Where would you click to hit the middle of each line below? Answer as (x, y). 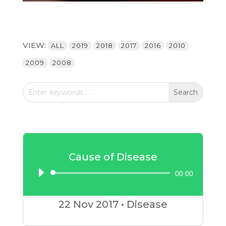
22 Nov (76, 204)
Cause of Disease (113, 157)
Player (128, 193)
